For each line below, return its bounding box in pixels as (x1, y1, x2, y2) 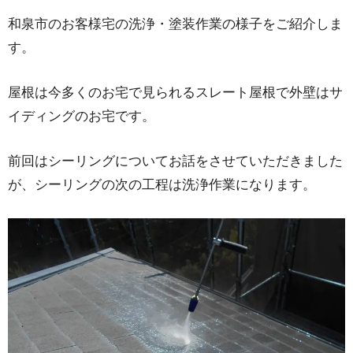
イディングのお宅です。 (8, 109, 155, 124)
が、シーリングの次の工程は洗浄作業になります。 (8, 177, 316, 193)
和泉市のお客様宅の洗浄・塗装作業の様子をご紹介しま (8, 16, 343, 32)
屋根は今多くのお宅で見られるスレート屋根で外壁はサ (8, 85, 343, 101)
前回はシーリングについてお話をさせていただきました (8, 154, 343, 169)
